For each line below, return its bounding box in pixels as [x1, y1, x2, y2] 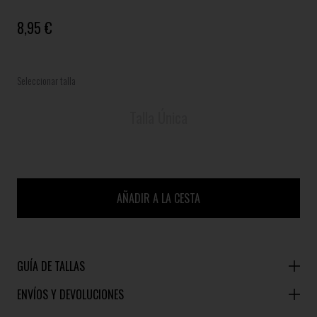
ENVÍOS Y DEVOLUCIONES [17, 286, 124, 303]
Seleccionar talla [17, 73, 76, 88]
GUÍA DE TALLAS [17, 258, 85, 275]
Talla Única [129, 107, 188, 128]
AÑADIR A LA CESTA [117, 190, 200, 207]
